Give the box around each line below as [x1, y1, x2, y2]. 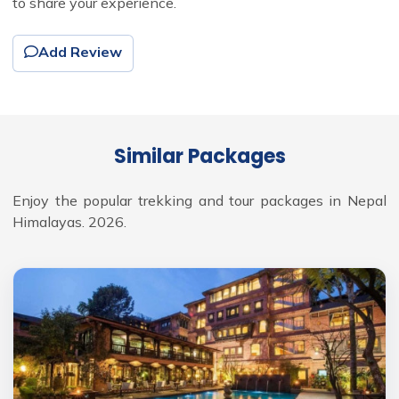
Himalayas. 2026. [12, 213, 126, 232]
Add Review [38, 43, 122, 61]
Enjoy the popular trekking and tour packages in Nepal [12, 191, 387, 210]
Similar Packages [113, 142, 286, 171]
